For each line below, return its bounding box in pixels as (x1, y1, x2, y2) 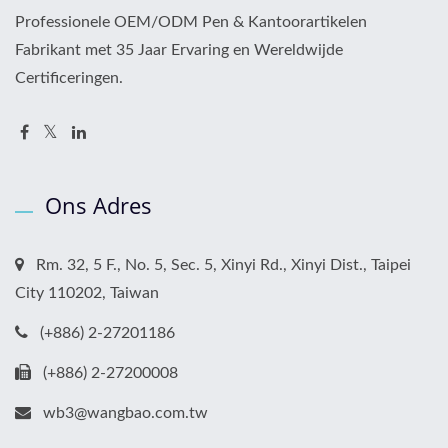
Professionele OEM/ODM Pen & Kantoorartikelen (15, 14, 367, 31)
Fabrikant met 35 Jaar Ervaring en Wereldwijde (15, 42, 343, 59)
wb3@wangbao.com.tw (43, 405, 208, 422)
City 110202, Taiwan (15, 285, 159, 302)
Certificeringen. (15, 70, 123, 87)
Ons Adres (45, 190, 152, 221)
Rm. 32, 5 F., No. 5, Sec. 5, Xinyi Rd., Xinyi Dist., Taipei (36, 257, 411, 274)
